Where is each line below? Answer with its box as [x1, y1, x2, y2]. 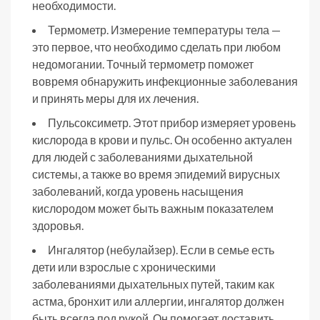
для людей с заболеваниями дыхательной [32, 149, 253, 164]
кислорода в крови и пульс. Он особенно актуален [32, 132, 292, 146]
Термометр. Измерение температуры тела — [48, 22, 281, 36]
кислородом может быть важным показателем [32, 201, 274, 215]
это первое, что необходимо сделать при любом [32, 39, 281, 54]
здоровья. [32, 218, 84, 232]
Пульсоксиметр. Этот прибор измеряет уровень [48, 115, 296, 129]
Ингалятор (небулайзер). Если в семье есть [48, 242, 274, 256]
